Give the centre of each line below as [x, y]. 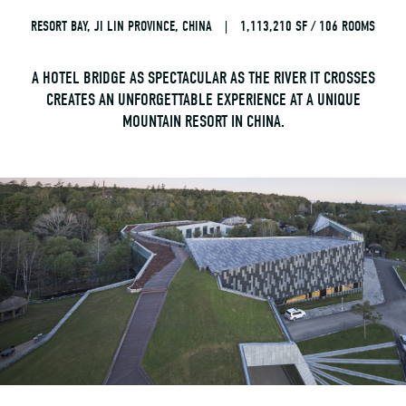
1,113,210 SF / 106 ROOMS [308, 26]
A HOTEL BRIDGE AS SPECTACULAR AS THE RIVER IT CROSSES [203, 77]
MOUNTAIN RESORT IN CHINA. [203, 121]
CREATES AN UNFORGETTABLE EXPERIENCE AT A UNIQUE [203, 99]
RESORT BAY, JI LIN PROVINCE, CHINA [121, 26]
